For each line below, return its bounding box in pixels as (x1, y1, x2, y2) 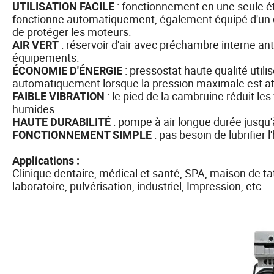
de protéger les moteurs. (12, 24, 131, 39)
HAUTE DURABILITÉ (12, 115, 111, 128)
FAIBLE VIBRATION (12, 89, 105, 103)
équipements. (12, 50, 80, 65)
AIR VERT (12, 38, 59, 51)
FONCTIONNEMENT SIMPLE (12, 128, 152, 141)
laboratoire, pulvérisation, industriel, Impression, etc (12, 178, 261, 193)
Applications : (12, 154, 87, 167)
